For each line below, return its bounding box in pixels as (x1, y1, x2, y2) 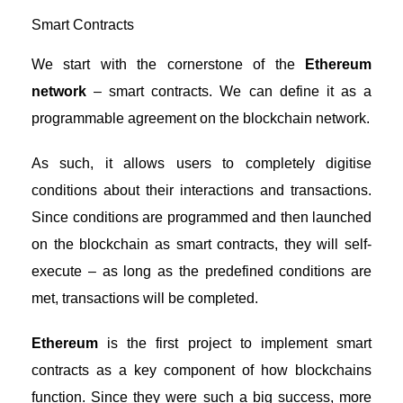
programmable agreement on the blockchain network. (31, 110, 370, 126)
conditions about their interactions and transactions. (31, 182, 372, 198)
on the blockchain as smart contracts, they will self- (31, 236, 372, 252)
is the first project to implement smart (98, 335, 372, 351)
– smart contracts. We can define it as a (86, 83, 372, 99)
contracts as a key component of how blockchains (31, 362, 372, 378)
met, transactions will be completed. (31, 290, 258, 306)
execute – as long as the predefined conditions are (31, 263, 372, 279)
